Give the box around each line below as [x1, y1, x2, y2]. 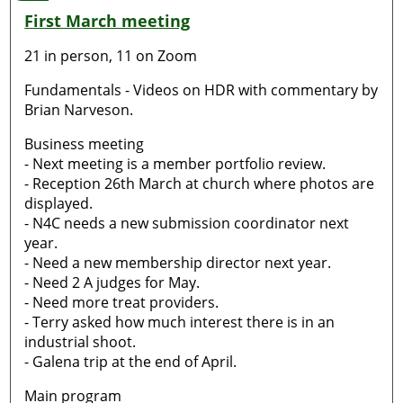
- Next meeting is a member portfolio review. [24, 154, 327, 174]
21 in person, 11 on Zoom [24, 46, 198, 66]
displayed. [24, 193, 94, 213]
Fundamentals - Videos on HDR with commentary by [24, 80, 379, 100]
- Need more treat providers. [24, 292, 219, 312]
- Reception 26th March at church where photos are [24, 174, 375, 193]
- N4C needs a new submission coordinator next [24, 213, 350, 233]
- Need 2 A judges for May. [24, 273, 201, 292]
